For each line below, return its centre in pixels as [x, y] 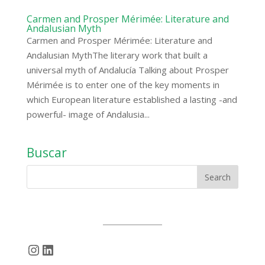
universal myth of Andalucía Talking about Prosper [127, 70]
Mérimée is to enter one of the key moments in [123, 84]
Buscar [46, 152]
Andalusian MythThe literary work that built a [117, 55]
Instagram [59, 249]
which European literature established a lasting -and [132, 99]
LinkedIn [68, 249]
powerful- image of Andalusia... [88, 114]
